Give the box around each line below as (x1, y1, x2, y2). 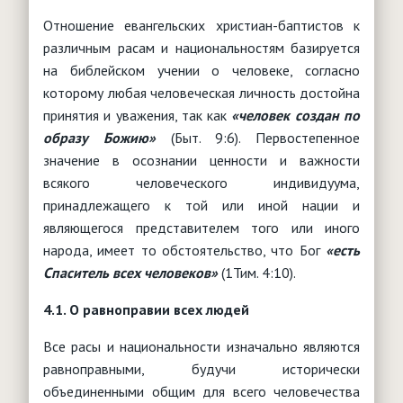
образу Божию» (43, 128, 156, 147)
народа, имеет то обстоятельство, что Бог (43, 240, 326, 259)
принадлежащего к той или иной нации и (43, 195, 360, 214)
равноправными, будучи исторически (43, 359, 360, 378)
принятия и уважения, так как (43, 105, 232, 124)
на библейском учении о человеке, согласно (43, 60, 360, 79)
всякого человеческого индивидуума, (43, 173, 360, 192)
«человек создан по (231, 105, 361, 124)
